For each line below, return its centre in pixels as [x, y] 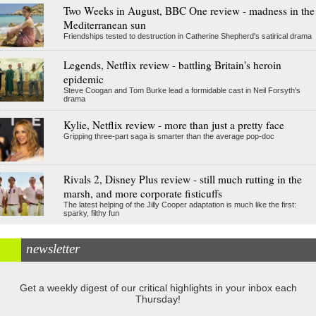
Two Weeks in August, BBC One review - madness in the [189, 11]
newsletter [53, 249]
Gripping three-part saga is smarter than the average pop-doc [169, 136]
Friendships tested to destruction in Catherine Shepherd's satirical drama [187, 36]
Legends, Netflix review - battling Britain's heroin [172, 65]
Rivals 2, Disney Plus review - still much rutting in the [182, 180]
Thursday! [158, 299]
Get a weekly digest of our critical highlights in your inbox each [158, 288]
